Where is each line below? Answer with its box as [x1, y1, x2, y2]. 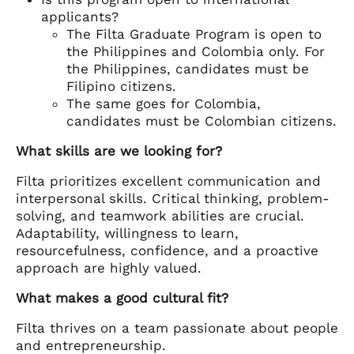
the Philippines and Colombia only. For [66, 43, 325, 60]
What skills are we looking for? [16, 143, 227, 160]
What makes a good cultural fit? [16, 290, 228, 307]
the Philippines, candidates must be [66, 61, 309, 77]
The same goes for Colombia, [66, 96, 261, 112]
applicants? [41, 9, 119, 25]
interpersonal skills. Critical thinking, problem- [16, 190, 330, 207]
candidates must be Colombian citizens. [66, 113, 337, 130]
